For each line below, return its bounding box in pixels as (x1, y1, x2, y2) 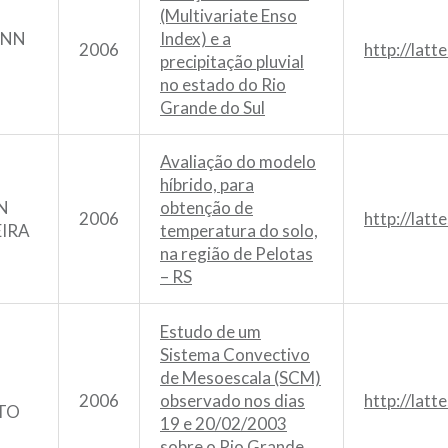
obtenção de (160, 196, 253, 218)
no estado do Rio (160, 73, 286, 95)
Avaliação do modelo (160, 150, 316, 172)
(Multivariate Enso (160, 4, 297, 26)
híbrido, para (160, 173, 254, 195)
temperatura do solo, (160, 219, 318, 241)
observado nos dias (160, 389, 305, 411)
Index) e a (160, 27, 231, 49)
